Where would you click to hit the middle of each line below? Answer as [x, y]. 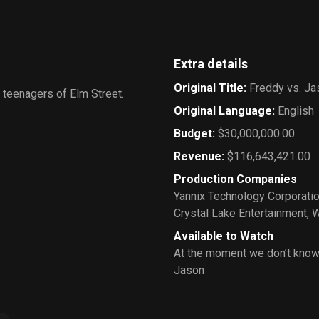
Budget [193, 134]
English [296, 111]
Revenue [198, 156]
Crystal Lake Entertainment [240, 213]
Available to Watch [224, 236]
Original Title [209, 88]
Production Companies [235, 179]
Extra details [211, 64]
